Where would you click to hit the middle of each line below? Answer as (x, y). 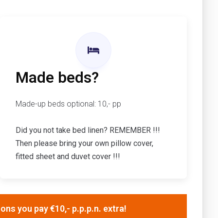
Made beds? (57, 78)
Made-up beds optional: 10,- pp (68, 104)
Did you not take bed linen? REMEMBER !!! (88, 130)
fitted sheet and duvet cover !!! (68, 157)
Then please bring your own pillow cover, (84, 144)
